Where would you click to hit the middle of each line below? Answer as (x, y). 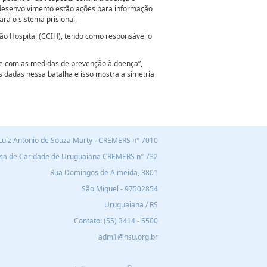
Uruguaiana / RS (131, 205)
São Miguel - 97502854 (120, 189)
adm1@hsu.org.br (128, 237)
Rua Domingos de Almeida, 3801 (104, 173)
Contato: (88, 221)
